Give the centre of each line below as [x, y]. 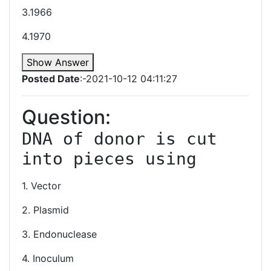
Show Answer [58, 62]
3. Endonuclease [59, 234]
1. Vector [41, 186]
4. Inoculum [48, 258]
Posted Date [51, 79]
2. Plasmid [45, 210]
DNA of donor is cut [119, 139]
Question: [66, 117]
